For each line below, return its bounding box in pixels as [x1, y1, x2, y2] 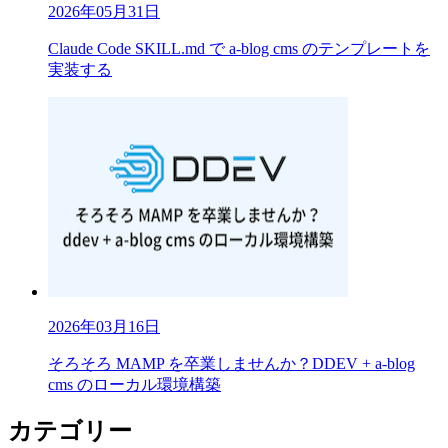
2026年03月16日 [48, 317, 160, 335]
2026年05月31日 [48, 2, 160, 20]
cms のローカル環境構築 [48, 375, 221, 393]
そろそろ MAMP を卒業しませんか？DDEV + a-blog [48, 354, 415, 372]
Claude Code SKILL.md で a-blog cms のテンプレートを [48, 39, 430, 57]
